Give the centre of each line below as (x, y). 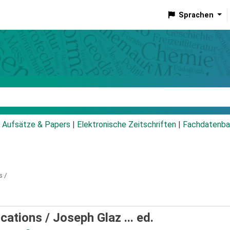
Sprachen (196, 15)
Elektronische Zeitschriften (127, 125)
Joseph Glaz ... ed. (103, 218)
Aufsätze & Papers (36, 125)
